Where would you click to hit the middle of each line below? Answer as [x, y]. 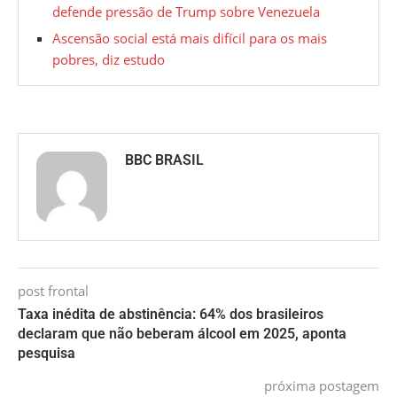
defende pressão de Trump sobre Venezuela [186, 11]
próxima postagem [322, 385]
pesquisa [47, 353]
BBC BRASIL [164, 160]
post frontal [53, 290]
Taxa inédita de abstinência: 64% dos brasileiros [171, 314]
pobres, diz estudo [109, 59]
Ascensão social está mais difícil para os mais [190, 38]
